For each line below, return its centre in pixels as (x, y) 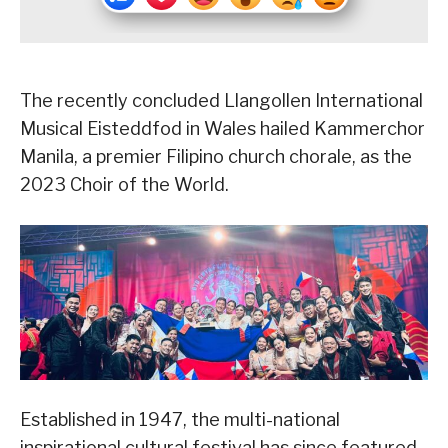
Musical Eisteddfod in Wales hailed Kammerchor (222, 129)
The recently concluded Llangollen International (221, 101)
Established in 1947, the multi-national (180, 420)
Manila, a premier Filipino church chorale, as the (216, 157)
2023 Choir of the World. (124, 185)
